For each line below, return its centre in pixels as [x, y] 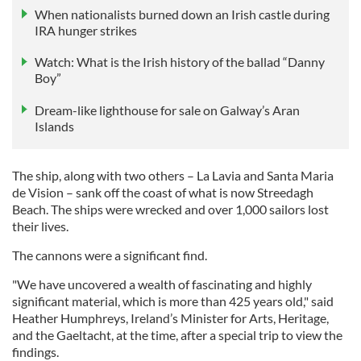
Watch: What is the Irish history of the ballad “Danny [180, 62]
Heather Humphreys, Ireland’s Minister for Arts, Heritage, [170, 317]
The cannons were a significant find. [111, 255]
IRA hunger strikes [86, 31]
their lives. [40, 226]
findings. [35, 351]
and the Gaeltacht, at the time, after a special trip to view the [177, 334]
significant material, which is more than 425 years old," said [173, 301]
